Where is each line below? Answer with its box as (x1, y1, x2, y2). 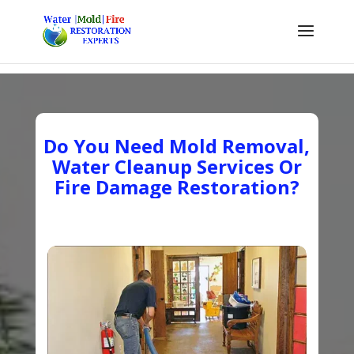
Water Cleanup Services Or (51, 153, 302, 179)
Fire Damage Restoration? (54, 174, 299, 200)
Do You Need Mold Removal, (43, 133, 311, 159)
